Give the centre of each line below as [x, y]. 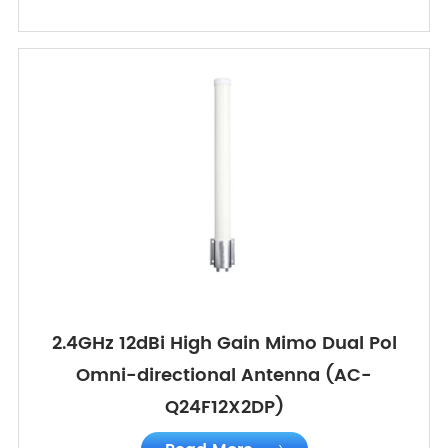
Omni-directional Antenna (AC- [224, 376]
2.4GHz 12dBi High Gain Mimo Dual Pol [224, 344]
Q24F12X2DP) [224, 408]
